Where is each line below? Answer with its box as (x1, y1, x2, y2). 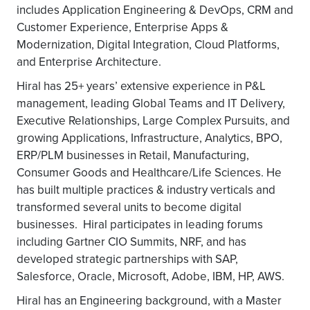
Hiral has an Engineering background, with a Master (17, 292, 282, 309)
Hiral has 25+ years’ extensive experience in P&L (17, 77, 266, 94)
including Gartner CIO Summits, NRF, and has (17, 233, 246, 250)
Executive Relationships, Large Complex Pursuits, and (17, 112, 290, 129)
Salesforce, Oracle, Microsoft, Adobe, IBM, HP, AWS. (17, 268, 284, 284)
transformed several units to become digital (17, 199, 241, 215)
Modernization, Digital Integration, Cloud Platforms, (17, 36, 280, 53)
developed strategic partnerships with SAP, (17, 250, 238, 267)
